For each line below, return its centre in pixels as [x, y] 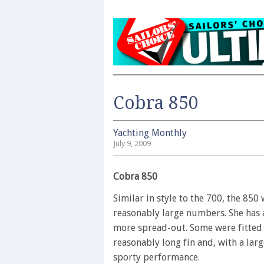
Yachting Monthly [150, 133]
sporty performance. [156, 257]
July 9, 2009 [132, 143]
